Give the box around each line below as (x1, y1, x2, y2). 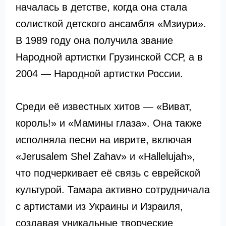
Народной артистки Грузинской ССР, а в (15, 51, 203, 63)
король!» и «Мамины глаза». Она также (15, 118, 202, 129)
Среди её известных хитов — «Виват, (15, 101, 192, 112)
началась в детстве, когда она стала (15, 2, 187, 13)
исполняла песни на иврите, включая (15, 134, 192, 145)
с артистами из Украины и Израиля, (15, 201, 183, 212)
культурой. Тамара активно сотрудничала (15, 184, 210, 195)
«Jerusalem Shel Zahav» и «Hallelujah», (15, 151, 195, 162)
